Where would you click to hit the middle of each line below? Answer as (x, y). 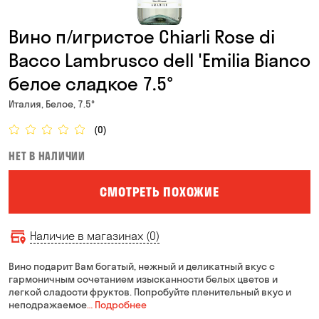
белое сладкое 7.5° (91, 84)
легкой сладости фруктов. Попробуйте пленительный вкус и (150, 292)
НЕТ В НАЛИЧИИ (47, 156)
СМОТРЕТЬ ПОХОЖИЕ (159, 192)
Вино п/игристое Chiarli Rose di (142, 37)
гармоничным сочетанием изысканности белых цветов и (143, 279)
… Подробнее (117, 305)
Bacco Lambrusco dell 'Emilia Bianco (159, 60)
